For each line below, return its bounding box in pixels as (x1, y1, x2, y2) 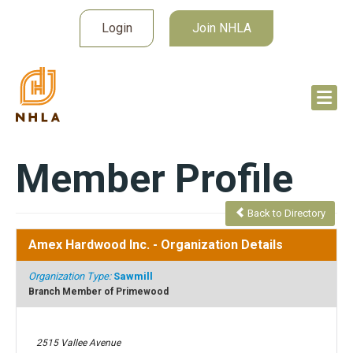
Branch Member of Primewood (28, 286, 169, 297)
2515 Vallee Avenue (36, 337, 121, 348)
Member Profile (16, 156, 293, 202)
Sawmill (113, 270, 153, 282)
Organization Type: (28, 270, 113, 282)
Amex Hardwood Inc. (28, 237, 150, 252)
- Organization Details (150, 237, 283, 252)
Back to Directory (245, 207, 325, 219)
